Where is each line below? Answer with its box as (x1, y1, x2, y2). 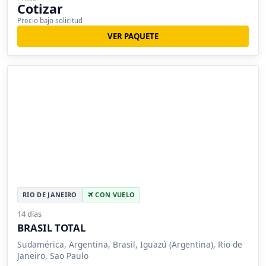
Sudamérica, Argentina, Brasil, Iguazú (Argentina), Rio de (17, 239, 242, 251)
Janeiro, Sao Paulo (17, 250, 88, 262)
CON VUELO (93, 190, 135, 199)
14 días (17, 208, 42, 220)
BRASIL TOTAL (17, 221, 85, 235)
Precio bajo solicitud (17, 15, 83, 25)
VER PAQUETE (107, 30, 159, 42)
